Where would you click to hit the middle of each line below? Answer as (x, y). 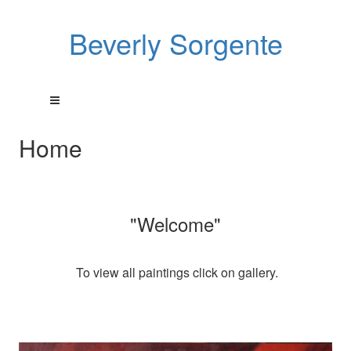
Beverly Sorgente (175, 43)
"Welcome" (175, 224)
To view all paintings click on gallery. (175, 272)
